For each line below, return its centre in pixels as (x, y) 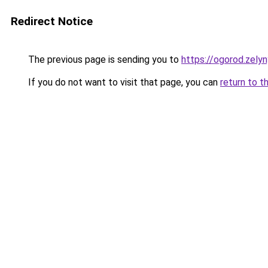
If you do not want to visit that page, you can (123, 82)
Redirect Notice (52, 21)
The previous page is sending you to (103, 60)
